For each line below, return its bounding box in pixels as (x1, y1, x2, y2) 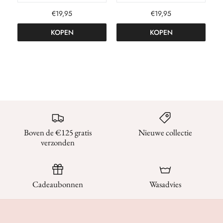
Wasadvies (149, 179, 181, 190)
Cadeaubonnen (32, 179, 83, 190)
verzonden (41, 137, 75, 148)
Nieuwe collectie (138, 127, 192, 138)
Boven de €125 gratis (24, 127, 92, 138)
